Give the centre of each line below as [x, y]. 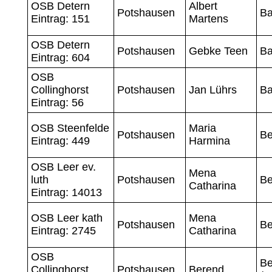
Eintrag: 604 [60, 57]
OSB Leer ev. [63, 167]
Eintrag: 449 [60, 141]
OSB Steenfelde [70, 128]
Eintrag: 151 [60, 19]
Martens [208, 19]
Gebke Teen [218, 51]
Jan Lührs [212, 90]
